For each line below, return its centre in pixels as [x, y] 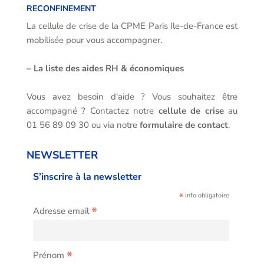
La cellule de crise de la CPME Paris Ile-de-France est [132, 26]
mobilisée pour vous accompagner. [94, 40]
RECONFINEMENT [61, 8]
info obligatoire [207, 195]
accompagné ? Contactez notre [92, 110]
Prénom [49, 255]
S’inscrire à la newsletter [87, 176]
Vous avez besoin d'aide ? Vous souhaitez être [132, 96]
